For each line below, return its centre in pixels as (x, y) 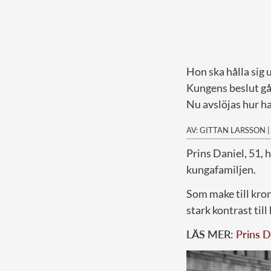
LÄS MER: (211, 234)
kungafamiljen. (221, 169)
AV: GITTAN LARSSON (226, 130)
